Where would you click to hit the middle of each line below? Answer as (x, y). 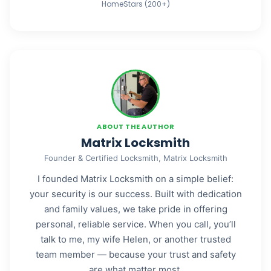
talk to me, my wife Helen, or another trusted (135, 239)
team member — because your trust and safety (135, 254)
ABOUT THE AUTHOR (135, 126)
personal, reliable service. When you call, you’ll (135, 224)
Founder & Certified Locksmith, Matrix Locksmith (135, 158)
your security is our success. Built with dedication (135, 194)
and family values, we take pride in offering (135, 209)
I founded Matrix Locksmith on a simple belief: (135, 179)
